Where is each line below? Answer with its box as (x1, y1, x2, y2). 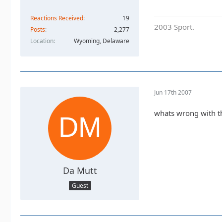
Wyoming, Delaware (74, 37, 129, 46)
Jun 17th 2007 (154, 88, 192, 97)
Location (30, 37, 54, 46)
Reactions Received (30, 14, 83, 23)
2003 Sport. (154, 22, 194, 32)
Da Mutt (62, 165, 97, 177)
